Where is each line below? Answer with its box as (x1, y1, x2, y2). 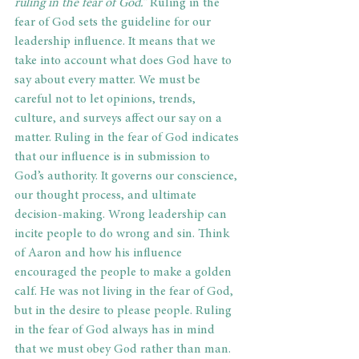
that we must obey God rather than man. (14, 343, 234, 357)
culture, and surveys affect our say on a (14, 112, 225, 126)
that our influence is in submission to (14, 151, 213, 164)
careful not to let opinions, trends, (14, 93, 199, 107)
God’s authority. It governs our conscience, (14, 170, 240, 184)
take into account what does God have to (14, 54, 235, 68)
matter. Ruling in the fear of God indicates (14, 131, 242, 145)
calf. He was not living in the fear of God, (14, 285, 236, 299)
